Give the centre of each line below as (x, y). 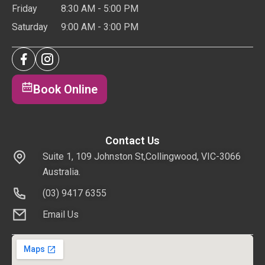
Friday (25, 8)
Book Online (65, 89)
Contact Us (132, 140)
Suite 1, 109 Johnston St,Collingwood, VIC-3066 (141, 156)
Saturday (30, 27)
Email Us (60, 214)
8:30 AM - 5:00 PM (100, 8)
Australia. (61, 172)
